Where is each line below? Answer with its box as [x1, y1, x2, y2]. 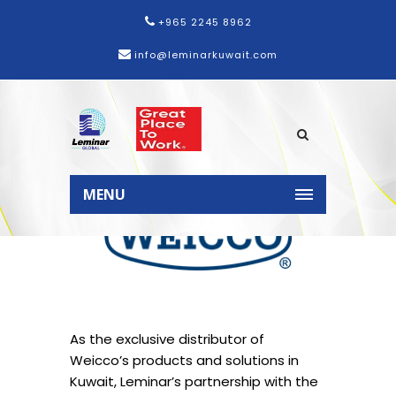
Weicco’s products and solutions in [70, 350, 299, 369]
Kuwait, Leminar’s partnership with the [70, 371, 318, 391]
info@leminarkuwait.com [131, 48, 278, 62]
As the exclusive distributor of [70, 329, 264, 348]
